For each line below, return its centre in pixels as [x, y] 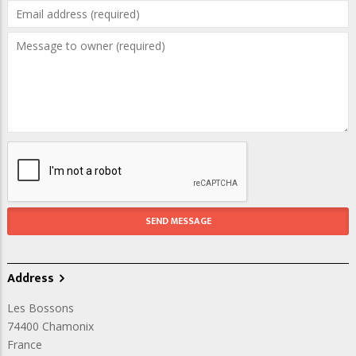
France [25, 344]
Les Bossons [41, 308]
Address [31, 278]
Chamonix [68, 326]
